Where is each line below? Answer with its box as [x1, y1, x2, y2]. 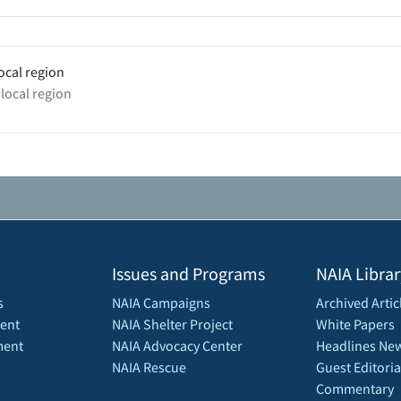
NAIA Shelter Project [112, 315, 233, 334]
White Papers [316, 315, 395, 334]
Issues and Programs [112, 262, 265, 286]
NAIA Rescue [112, 358, 186, 377]
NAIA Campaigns [112, 294, 210, 312]
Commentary [316, 380, 394, 398]
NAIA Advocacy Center [112, 337, 243, 355]
